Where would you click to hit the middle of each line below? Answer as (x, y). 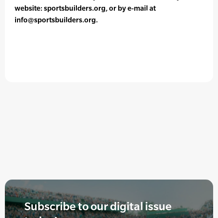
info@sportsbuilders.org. (56, 20)
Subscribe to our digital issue (98, 206)
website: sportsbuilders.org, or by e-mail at (85, 8)
